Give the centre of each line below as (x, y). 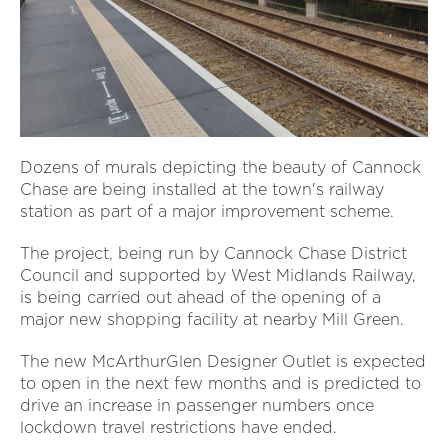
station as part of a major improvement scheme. (207, 211)
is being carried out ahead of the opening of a (200, 297)
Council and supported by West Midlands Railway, (218, 275)
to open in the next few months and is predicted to (220, 383)
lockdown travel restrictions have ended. (178, 427)
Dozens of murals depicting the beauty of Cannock (220, 167)
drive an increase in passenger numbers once (197, 405)
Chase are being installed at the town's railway (202, 189)
